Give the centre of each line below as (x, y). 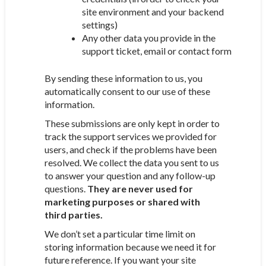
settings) (99, 25)
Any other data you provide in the (148, 38)
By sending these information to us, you (123, 78)
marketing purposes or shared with (122, 202)
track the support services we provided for (130, 136)
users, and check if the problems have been (130, 149)
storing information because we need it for (130, 247)
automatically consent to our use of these (127, 91)
